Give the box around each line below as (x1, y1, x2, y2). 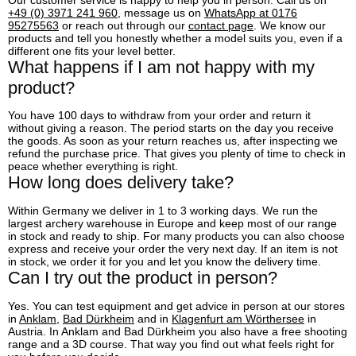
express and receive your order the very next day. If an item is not (8, 242, 338, 255)
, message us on (118, 6, 204, 19)
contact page (188, 18, 253, 32)
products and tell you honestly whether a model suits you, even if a (8, 31, 342, 44)
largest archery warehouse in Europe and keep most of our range (8, 217, 337, 230)
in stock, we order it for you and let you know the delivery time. (8, 255, 321, 268)
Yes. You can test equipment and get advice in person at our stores (8, 299, 345, 312)
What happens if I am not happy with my (8, 56, 315, 77)
